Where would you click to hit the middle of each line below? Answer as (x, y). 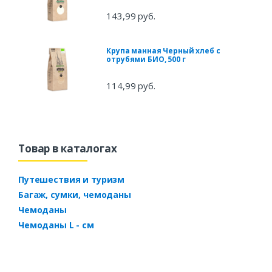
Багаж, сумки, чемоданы (75, 194)
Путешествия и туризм (72, 179)
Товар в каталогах (68, 148)
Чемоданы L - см (56, 225)
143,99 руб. (131, 15)
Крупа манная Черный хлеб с (163, 50)
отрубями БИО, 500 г (146, 59)
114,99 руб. (131, 85)
